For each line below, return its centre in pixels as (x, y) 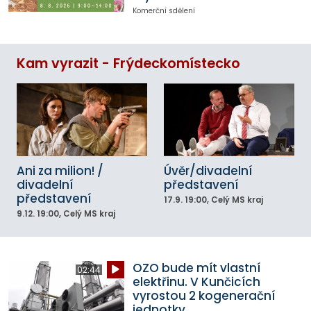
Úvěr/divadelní (208, 171)
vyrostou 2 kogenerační (203, 295)
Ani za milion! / (60, 171)
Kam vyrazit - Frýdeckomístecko (128, 63)
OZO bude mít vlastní (196, 268)
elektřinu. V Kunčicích (196, 281)
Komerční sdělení (163, 11)
